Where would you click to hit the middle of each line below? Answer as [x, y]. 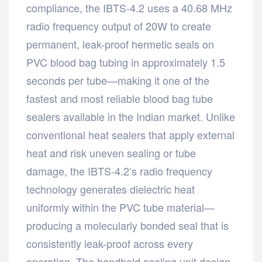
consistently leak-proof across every [110, 243]
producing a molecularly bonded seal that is [127, 225]
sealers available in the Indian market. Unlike [131, 116]
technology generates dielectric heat [111, 189]
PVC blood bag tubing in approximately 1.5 [126, 62]
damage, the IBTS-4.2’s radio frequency [119, 170]
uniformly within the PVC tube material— [120, 207]
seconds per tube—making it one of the [118, 80]
